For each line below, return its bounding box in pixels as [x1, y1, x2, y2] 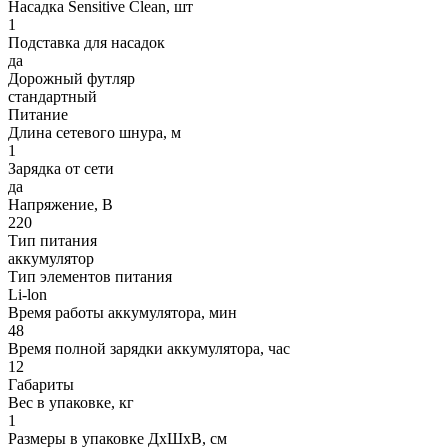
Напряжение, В [8, 195, 113, 213]
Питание [8, 105, 68, 123]
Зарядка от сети [8, 159, 114, 177]
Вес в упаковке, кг [8, 393, 134, 411]
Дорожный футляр [8, 69, 135, 87]
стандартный [8, 87, 97, 105]
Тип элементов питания [8, 267, 172, 285]
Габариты [8, 375, 74, 393]
